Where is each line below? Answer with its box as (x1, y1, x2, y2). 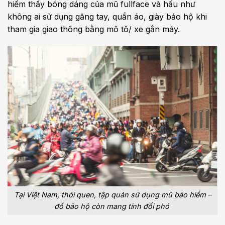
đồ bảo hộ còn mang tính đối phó (54, 202, 169, 211)
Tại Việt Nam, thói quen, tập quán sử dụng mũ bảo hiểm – (14, 190, 211, 199)
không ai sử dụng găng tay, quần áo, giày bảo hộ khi (8, 12, 207, 22)
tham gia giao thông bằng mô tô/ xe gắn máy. (8, 24, 180, 35)
